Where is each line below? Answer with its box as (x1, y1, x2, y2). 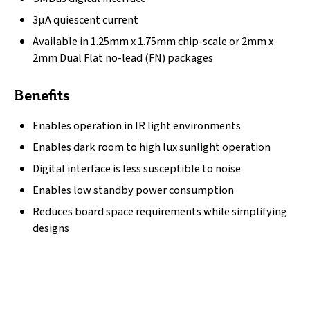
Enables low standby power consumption (33, 181, 235, 199)
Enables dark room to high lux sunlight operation (33, 138, 271, 156)
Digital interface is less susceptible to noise (33, 160, 241, 177)
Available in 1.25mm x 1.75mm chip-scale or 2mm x (33, 33, 274, 51)
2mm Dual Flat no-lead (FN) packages (33, 50, 214, 67)
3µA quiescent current (33, 12, 139, 29)
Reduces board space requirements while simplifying (33, 203, 288, 220)
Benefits (14, 85, 70, 104)
